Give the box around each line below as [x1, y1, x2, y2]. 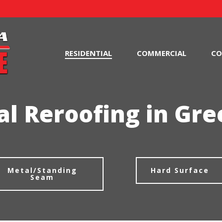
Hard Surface [150, 166, 209, 175]
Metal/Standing [7, 166, 77, 175]
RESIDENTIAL [65, 48, 112, 58]
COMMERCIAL [137, 48, 186, 58]
